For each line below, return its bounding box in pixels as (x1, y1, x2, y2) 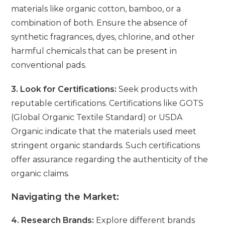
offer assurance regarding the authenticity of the (11, 155, 208, 165)
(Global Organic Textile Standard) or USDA (11, 113, 183, 123)
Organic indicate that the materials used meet (11, 127, 197, 137)
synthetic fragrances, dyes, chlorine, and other (11, 32, 195, 42)
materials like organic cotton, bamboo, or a (11, 4, 181, 14)
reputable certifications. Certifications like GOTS (11, 98, 204, 108)
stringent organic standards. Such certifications (11, 141, 200, 151)
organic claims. (11, 169, 70, 179)
